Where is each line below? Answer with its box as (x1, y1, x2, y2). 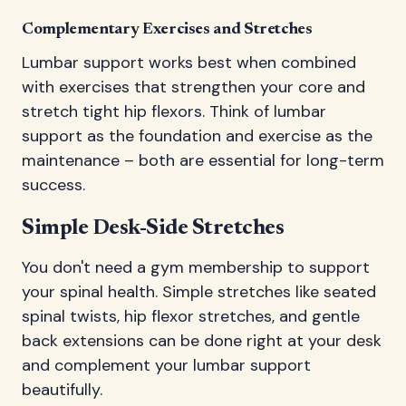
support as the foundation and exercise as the (22, 124, 372, 147)
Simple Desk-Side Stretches (22, 217, 285, 239)
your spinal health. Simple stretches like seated (22, 280, 376, 303)
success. (22, 173, 85, 196)
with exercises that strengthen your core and (22, 75, 365, 98)
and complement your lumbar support (22, 353, 311, 376)
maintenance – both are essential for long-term (22, 149, 384, 171)
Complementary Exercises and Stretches (22, 21, 313, 38)
